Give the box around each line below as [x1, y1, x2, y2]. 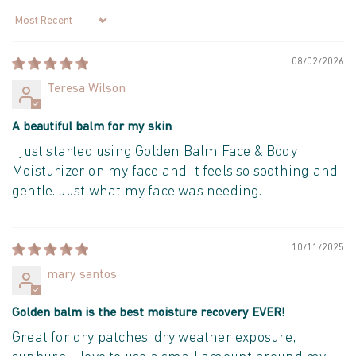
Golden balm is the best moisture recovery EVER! [12, 307, 285, 320]
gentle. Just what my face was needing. [12, 184, 262, 200]
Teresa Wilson [47, 83, 126, 96]
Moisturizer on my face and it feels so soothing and [12, 164, 339, 180]
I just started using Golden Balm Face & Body [12, 145, 297, 161]
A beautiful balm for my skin [12, 121, 172, 134]
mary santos [47, 269, 117, 282]
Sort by [11, 21, 52, 35]
